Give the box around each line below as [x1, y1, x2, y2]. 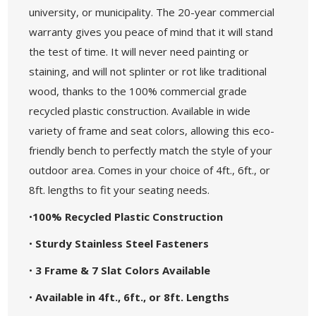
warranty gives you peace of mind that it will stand [29, 24, 274, 39]
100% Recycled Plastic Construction [32, 209, 224, 224]
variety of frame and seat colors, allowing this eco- [29, 123, 275, 138]
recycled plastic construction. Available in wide [29, 103, 251, 118]
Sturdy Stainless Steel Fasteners [35, 236, 209, 250]
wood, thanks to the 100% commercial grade [29, 83, 248, 98]
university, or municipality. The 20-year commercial [29, 4, 275, 19]
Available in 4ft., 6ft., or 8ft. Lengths [35, 289, 230, 304]
